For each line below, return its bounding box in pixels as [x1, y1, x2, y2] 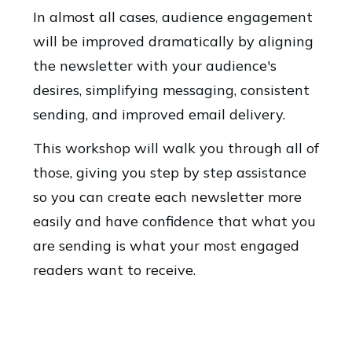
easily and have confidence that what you [33, 212, 316, 230]
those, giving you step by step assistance [33, 163, 306, 181]
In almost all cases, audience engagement [33, 8, 313, 26]
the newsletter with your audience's [33, 57, 277, 75]
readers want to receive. [33, 261, 196, 279]
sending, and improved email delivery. [33, 105, 285, 123]
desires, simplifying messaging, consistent [33, 81, 310, 99]
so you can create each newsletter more [33, 188, 302, 206]
